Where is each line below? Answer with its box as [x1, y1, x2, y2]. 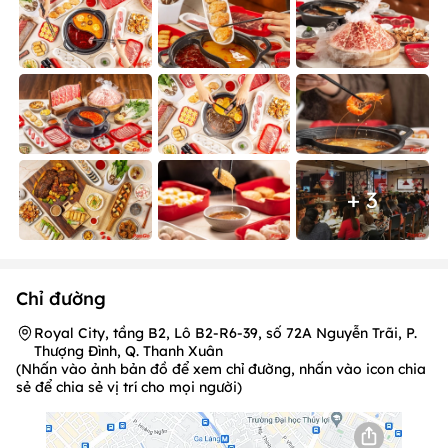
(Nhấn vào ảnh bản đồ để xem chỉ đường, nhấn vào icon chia [16, 359, 426, 378]
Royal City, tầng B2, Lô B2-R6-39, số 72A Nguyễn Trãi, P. [34, 323, 417, 342]
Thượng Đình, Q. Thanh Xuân [34, 341, 223, 360]
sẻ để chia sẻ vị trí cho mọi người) [16, 377, 242, 396]
